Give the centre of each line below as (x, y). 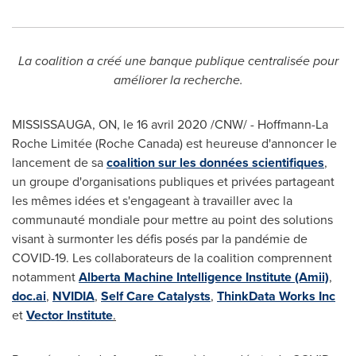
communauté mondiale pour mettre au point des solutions (172, 220)
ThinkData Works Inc (276, 296)
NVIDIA (74, 296)
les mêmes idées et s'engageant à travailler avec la (152, 201)
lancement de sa (59, 163)
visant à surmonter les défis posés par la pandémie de (160, 239)
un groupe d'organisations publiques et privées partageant (173, 182)
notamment (45, 277)
